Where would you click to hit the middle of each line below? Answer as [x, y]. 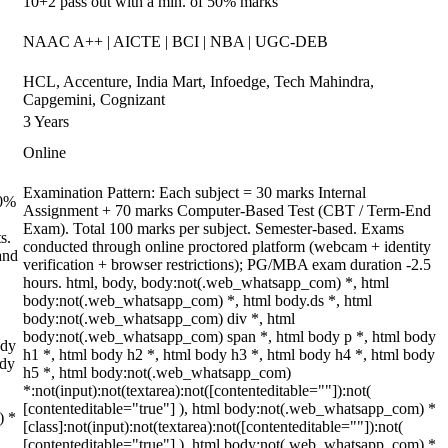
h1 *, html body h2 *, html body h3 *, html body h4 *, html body [229, 354]
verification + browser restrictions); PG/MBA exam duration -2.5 [227, 264]
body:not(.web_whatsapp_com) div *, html [159, 318]
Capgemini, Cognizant [94, 99]
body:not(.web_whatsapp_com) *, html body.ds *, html [197, 300]
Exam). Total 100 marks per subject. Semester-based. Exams [213, 228]
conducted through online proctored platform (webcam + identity [227, 246]
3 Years [46, 121]
